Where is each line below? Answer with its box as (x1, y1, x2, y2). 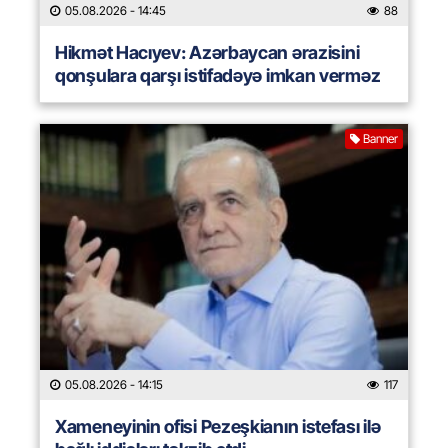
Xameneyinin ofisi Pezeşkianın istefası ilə (55, 416, 381, 438)
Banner (363, 131, 398, 147)
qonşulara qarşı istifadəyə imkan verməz (55, 65, 381, 87)
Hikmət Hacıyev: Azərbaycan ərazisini (55, 42, 360, 64)
